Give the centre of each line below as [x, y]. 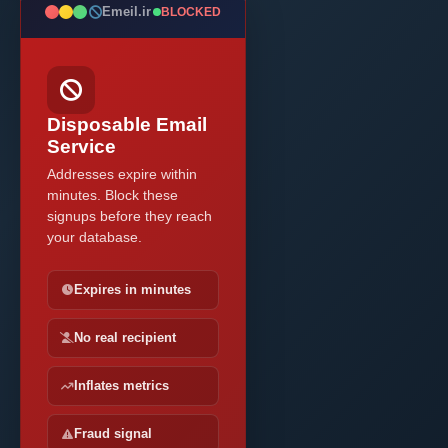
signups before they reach [129, 216]
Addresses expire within [122, 174]
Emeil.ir [126, 11]
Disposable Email [127, 124]
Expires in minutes [132, 290]
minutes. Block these [112, 195]
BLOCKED [190, 11]
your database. [94, 237]
